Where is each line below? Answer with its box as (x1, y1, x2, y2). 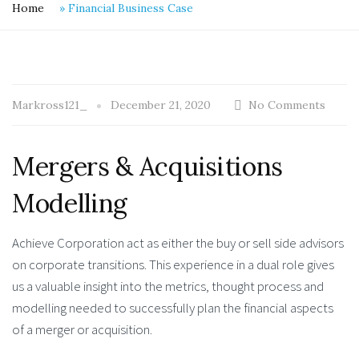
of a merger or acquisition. (12, 320, 152, 338)
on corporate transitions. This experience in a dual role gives (12, 255, 334, 273)
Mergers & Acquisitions (12, 150, 283, 184)
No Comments (248, 98, 325, 113)
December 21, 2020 (111, 98, 211, 113)
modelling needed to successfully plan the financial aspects (12, 298, 333, 317)
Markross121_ (12, 98, 91, 113)
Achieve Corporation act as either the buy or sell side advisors (12, 233, 344, 252)
